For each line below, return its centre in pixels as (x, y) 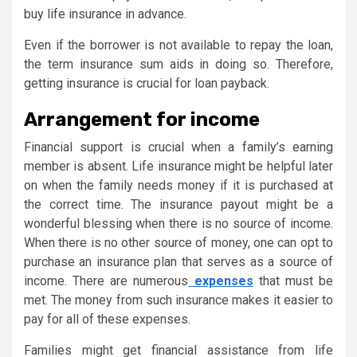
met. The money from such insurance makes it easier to (178, 300)
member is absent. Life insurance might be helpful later (178, 166)
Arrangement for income (142, 119)
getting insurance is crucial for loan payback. (147, 83)
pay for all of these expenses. (107, 319)
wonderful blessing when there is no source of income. (178, 223)
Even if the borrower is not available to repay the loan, (178, 45)
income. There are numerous (106, 280)
